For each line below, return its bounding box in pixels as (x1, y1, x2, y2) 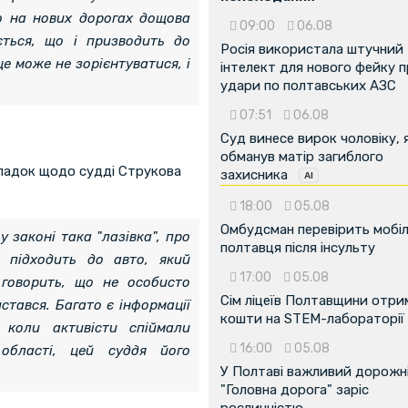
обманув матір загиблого (220, 148, 383, 165)
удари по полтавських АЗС (220, 76, 396, 94)
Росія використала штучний (220, 40, 403, 57)
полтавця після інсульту (220, 239, 375, 256)
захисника (220, 166, 288, 183)
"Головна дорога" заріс (220, 381, 369, 398)
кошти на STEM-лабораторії (220, 310, 404, 327)
